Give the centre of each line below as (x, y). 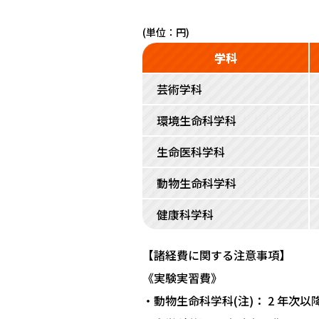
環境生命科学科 (197, 121)
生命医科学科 (191, 152)
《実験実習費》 (182, 278)
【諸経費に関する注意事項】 (216, 255)
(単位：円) (166, 32)
